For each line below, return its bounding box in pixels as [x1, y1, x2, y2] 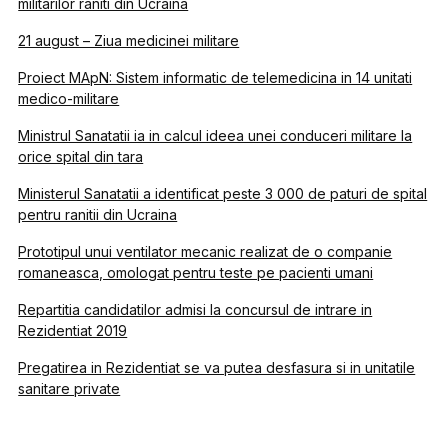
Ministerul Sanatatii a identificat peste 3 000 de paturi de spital [18, 185, 428, 202]
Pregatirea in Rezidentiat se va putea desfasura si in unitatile [18, 359, 416, 376]
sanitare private [18, 380, 121, 397]
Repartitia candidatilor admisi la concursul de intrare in [18, 301, 373, 318]
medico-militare [18, 90, 120, 107]
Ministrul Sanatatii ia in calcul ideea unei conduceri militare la [18, 127, 413, 144]
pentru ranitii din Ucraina [18, 206, 178, 223]
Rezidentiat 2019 [18, 322, 128, 339]
